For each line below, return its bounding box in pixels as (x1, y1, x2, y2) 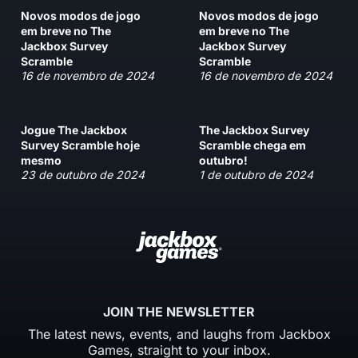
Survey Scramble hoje (21, 137, 140, 152)
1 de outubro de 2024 (199, 167, 313, 181)
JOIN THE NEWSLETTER (103, 303, 255, 320)
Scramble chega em (199, 137, 306, 152)
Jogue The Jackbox (21, 122, 127, 137)
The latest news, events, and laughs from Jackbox (27, 325, 331, 342)
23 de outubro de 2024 (21, 167, 145, 181)
